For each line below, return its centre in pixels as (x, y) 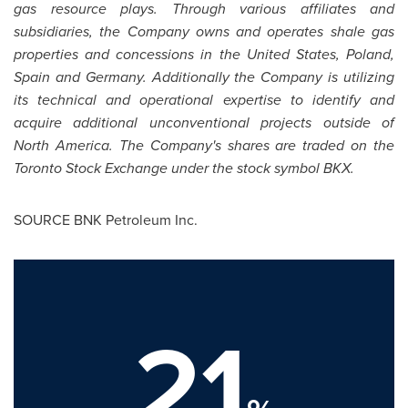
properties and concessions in (117, 54)
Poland (369, 54)
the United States (277, 54)
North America (61, 145)
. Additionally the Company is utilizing (269, 77)
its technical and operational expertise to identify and (204, 100)
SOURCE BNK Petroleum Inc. (106, 219)
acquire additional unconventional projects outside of (204, 122)
